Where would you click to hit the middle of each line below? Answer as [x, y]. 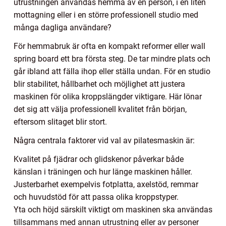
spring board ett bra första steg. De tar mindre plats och [112, 59]
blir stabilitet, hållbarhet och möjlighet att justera [99, 84]
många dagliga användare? [63, 28]
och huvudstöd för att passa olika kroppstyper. [96, 197]
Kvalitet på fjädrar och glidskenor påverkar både [99, 159]
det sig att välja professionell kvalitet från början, [100, 109]
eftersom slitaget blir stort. [60, 122]
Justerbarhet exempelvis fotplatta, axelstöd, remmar [106, 185]
